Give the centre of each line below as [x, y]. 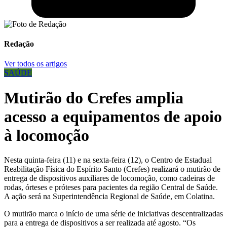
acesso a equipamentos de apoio [113, 116]
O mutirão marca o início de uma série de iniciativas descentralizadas [113, 214]
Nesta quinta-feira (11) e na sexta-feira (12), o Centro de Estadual [108, 160]
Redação [19, 44]
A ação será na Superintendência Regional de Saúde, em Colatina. [109, 197]
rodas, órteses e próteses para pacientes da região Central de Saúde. [111, 187]
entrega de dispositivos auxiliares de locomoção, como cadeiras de [109, 178]
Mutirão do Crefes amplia [94, 98]
